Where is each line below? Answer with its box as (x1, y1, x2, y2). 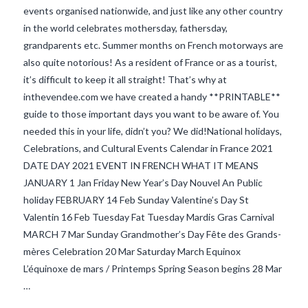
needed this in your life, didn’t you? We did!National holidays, (23, 124, 282, 137)
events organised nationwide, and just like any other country (23, 4, 283, 16)
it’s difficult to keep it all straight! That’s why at (23, 73, 227, 85)
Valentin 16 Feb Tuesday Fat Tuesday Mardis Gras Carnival (23, 210, 274, 223)
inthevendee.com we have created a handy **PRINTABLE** (23, 90, 280, 102)
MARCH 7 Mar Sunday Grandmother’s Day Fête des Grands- (23, 228, 281, 240)
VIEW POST (126, 172, 181, 183)
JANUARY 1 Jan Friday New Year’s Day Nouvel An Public (23, 176, 263, 188)
